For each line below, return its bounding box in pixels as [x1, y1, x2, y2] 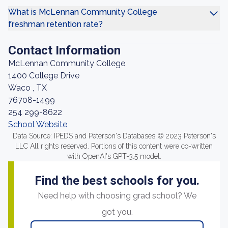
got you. [101, 207, 133, 217]
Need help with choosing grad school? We [38, 191, 196, 201]
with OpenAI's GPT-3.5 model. [67, 152, 161, 160]
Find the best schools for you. [35, 174, 199, 188]
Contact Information [8, 43, 121, 58]
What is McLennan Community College [8, 7, 157, 17]
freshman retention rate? [8, 19, 103, 29]
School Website [8, 120, 67, 129]
